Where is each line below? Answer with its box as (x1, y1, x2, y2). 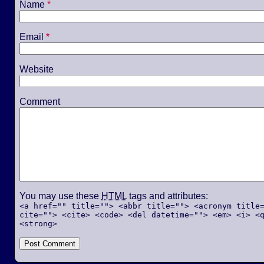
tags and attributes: (127, 190, 208, 201)
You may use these (19, 190, 101, 201)
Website (19, 64, 54, 74)
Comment (19, 96, 60, 107)
